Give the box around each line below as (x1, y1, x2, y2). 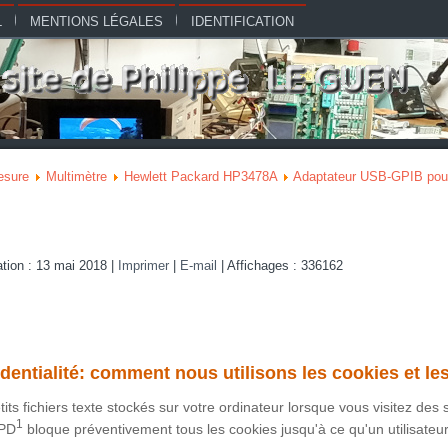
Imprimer (118, 258, 173, 273)
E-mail (180, 258, 221, 273)
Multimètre (46, 169, 107, 184)
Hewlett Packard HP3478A (124, 169, 277, 184)
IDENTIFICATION (191, 14, 294, 29)
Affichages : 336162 (227, 258, 343, 273)
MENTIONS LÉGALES (30, 14, 163, 29)
